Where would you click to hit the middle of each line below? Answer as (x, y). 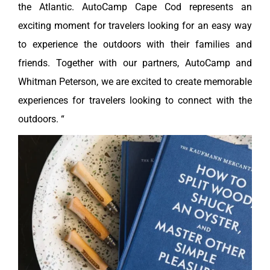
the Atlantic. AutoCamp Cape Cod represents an (135, 7)
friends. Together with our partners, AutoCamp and (135, 63)
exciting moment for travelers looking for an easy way (135, 26)
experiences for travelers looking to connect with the (135, 101)
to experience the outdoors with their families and (135, 45)
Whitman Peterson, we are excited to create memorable (135, 82)
